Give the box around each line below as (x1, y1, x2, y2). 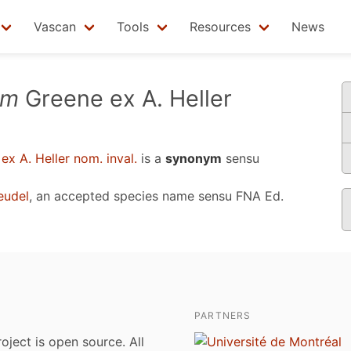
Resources (190, 19, 251, 34)
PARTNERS (194, 309, 251, 321)
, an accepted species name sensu (29, 188, 236, 204)
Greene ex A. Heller (19, 85, 232, 112)
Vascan (34, 19, 76, 34)
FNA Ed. (236, 188, 284, 204)
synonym (165, 150, 222, 166)
